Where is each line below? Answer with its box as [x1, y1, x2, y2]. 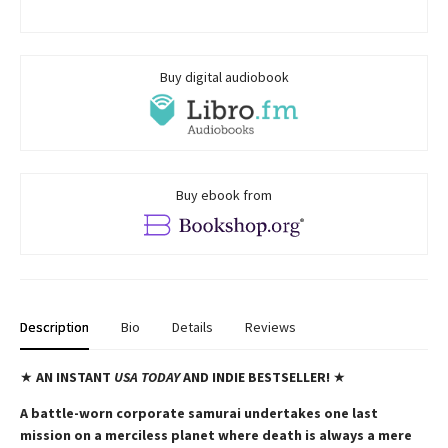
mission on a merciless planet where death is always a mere [20, 426, 412, 445]
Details [172, 318, 213, 337]
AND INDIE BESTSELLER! [183, 368, 333, 387]
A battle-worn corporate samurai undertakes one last [20, 404, 378, 423]
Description [20, 318, 89, 337]
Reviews [245, 318, 296, 337]
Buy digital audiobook [159, 67, 289, 86]
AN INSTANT [36, 368, 111, 387]
